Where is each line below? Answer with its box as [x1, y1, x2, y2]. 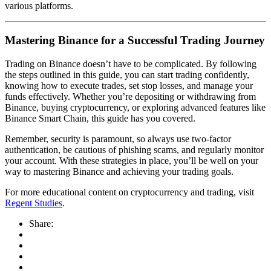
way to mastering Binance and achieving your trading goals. [5, 166, 233, 177]
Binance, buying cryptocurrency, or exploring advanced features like [5, 102, 266, 113]
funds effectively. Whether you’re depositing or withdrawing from [5, 91, 256, 102]
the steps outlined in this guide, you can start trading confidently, [5, 69, 249, 80]
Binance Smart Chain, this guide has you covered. [5, 113, 195, 123]
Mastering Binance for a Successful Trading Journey [5, 33, 265, 47]
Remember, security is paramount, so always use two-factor [5, 133, 231, 144]
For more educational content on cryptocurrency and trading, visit [5, 186, 254, 197]
